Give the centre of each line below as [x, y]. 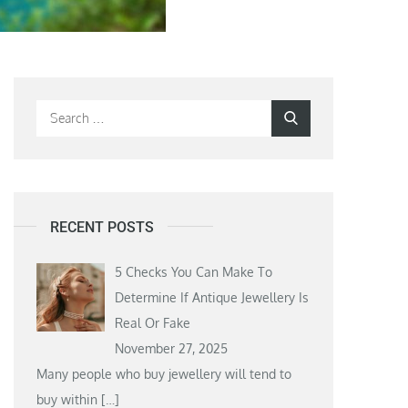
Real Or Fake [152, 322]
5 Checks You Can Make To [193, 271]
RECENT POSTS [102, 227]
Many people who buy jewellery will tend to [164, 373]
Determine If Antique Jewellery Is [211, 297]
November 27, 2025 [171, 348]
